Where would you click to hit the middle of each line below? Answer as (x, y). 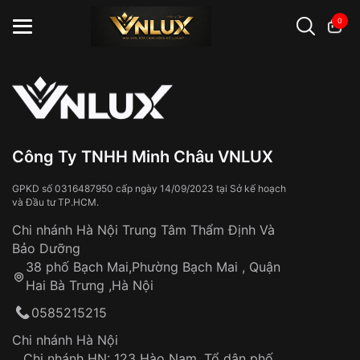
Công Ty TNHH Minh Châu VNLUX (143, 157)
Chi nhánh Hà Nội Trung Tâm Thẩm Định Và (143, 230)
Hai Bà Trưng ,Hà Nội (89, 285)
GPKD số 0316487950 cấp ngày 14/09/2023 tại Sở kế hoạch (149, 188)
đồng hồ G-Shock (132, 108)
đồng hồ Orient (211, 108)
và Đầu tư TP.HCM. (55, 202)
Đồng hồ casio (54, 108)
